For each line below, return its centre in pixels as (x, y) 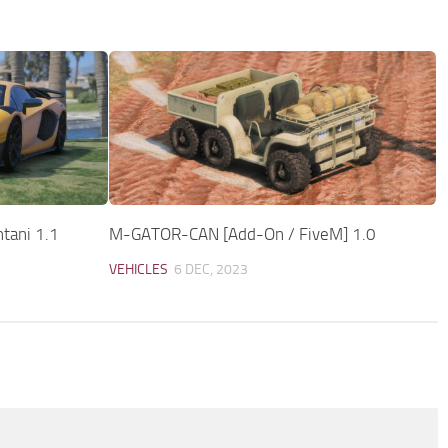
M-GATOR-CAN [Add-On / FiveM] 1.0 (243, 233)
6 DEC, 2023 (211, 269)
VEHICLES (139, 269)
